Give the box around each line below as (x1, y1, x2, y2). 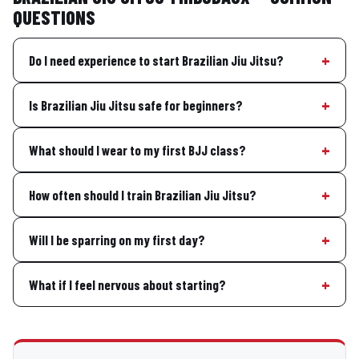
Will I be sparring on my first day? (29, 231, 206, 248)
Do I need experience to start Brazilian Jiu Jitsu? (29, 51, 284, 68)
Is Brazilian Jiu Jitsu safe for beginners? (29, 96, 244, 113)
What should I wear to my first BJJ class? (29, 141, 247, 158)
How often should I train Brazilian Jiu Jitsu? (29, 186, 257, 203)
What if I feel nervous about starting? (29, 276, 227, 292)
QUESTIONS (13, 6, 95, 30)
